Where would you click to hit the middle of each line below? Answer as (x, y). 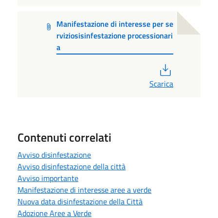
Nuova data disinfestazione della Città (80, 202)
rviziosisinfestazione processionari (114, 35)
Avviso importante (48, 178)
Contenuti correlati (64, 137)
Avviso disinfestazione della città (72, 167)
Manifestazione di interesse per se (115, 24)
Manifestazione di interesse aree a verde (84, 190)
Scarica (161, 84)
